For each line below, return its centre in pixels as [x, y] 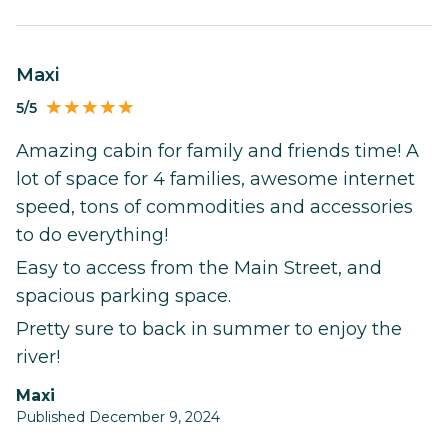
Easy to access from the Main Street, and [199, 268]
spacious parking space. [123, 296]
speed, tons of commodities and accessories [214, 207]
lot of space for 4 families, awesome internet [215, 179]
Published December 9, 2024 [118, 417]
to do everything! [92, 235]
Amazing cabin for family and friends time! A [217, 151]
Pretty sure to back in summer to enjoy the [209, 329]
